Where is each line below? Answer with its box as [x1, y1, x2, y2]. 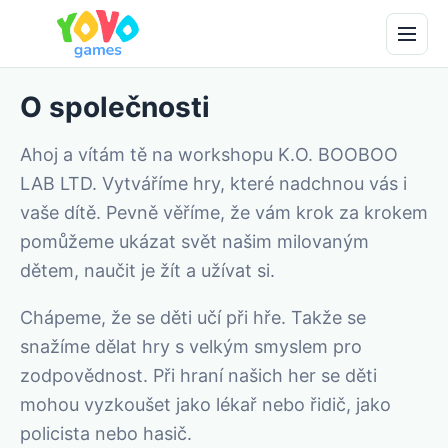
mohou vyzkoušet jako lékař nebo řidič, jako [20, 394, 391, 415]
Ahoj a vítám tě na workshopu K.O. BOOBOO [20, 144, 398, 165]
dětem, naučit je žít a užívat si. [20, 260, 275, 281]
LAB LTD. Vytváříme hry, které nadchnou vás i [20, 173, 407, 194]
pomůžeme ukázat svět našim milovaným [20, 231, 369, 252]
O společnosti [20, 90, 210, 124]
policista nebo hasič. [20, 423, 192, 444]
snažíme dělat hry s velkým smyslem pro [20, 336, 362, 357]
